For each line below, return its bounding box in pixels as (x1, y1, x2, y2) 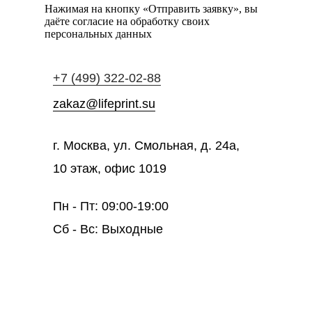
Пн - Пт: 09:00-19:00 (53, 199, 169, 214)
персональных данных (45, 28, 152, 40)
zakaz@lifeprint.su (53, 97, 155, 111)
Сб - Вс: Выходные (53, 222, 163, 237)
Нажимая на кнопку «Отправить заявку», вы (45, 3, 258, 15)
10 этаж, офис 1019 (53, 162, 166, 176)
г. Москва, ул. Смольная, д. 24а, (53, 139, 240, 153)
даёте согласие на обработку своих (45, 15, 210, 28)
